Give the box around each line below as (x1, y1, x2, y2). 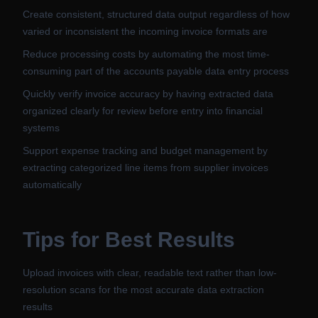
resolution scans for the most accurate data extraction (23, 284, 264, 295)
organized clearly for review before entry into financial (23, 105, 263, 116)
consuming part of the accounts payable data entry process (23, 65, 289, 77)
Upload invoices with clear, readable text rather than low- (23, 267, 277, 278)
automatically (23, 179, 82, 190)
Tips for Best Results (23, 228, 235, 251)
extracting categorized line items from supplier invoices (23, 162, 268, 173)
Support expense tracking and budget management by (23, 145, 268, 156)
